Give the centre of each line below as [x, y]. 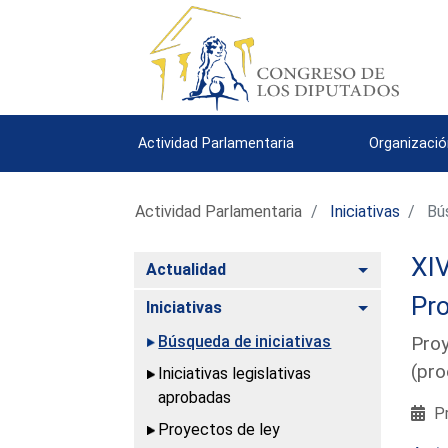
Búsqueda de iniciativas [245, 341]
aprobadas [195, 397]
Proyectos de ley [219, 429]
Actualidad [186, 269]
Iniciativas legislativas [235, 373]
